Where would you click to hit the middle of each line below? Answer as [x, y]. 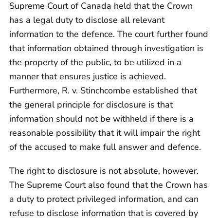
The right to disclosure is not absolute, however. [104, 171]
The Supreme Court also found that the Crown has [109, 185]
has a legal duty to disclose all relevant [87, 20]
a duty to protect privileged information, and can [104, 199]
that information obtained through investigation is [106, 48]
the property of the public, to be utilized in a [95, 63]
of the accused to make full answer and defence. [105, 147]
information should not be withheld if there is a [101, 119]
